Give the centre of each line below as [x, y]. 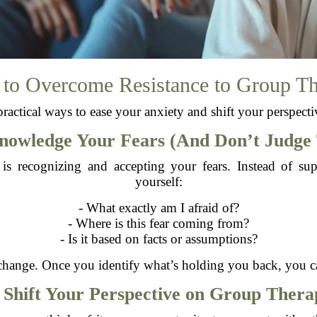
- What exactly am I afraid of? [158, 207]
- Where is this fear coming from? [158, 223]
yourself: [158, 181]
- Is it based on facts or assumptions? [158, 238]
